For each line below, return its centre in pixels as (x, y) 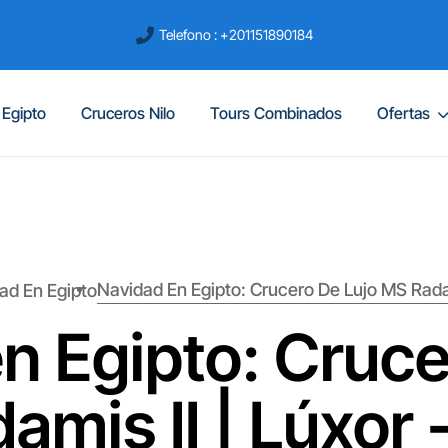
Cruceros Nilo (128, 113)
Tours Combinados (276, 113)
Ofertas (405, 113)
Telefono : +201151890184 (235, 34)
